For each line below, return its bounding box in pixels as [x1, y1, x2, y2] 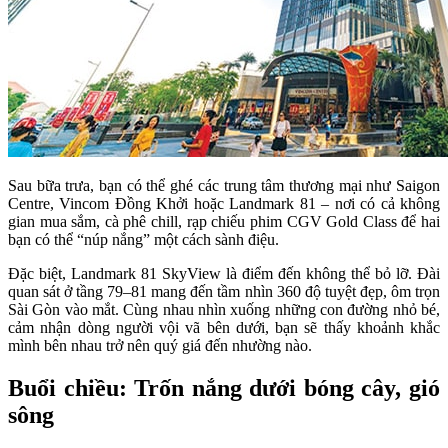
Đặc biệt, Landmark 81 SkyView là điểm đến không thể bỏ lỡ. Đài [8, 265, 440, 283]
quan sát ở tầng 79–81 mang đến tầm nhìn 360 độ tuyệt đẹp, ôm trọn [8, 283, 440, 301]
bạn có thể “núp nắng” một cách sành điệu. [8, 231, 279, 249]
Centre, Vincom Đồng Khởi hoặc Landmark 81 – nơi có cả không [8, 195, 440, 213]
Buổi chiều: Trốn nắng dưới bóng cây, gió [8, 375, 440, 402]
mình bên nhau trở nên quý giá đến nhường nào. [8, 337, 312, 355]
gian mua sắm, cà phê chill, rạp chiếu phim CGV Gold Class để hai [8, 213, 440, 231]
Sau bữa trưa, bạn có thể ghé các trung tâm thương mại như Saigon [8, 177, 440, 195]
